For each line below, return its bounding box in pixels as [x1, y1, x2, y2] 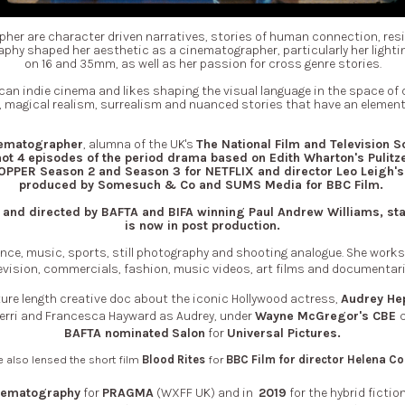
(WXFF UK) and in [153, 385, 259, 401]
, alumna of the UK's [82, 137, 196, 153]
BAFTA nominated [64, 325, 169, 341]
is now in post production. [125, 217, 280, 233]
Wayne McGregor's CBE [254, 307, 400, 324]
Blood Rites [142, 353, 208, 367]
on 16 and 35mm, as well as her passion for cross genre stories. [24, 56, 381, 72]
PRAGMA [101, 385, 154, 401]
